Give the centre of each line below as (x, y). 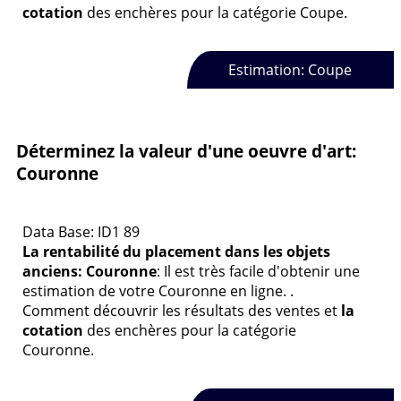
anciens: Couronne (90, 271)
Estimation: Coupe (290, 69)
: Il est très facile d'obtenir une (258, 271)
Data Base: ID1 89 (81, 231)
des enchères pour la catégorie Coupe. (215, 13)
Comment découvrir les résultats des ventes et (182, 310)
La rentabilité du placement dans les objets (176, 251)
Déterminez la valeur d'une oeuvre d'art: (186, 151)
